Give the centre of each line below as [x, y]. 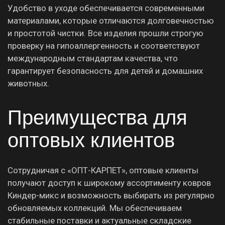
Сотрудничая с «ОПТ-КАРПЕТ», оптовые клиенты [103, 170]
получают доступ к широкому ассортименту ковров [109, 183]
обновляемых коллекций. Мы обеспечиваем [95, 208]
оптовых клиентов [91, 140]
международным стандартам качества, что [93, 58]
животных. [28, 83]
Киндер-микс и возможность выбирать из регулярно [111, 195]
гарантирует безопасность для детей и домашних [105, 71]
